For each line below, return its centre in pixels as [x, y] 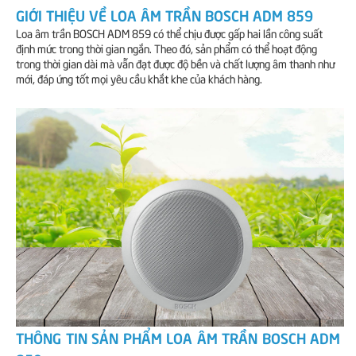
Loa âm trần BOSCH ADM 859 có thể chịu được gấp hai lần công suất [169, 33]
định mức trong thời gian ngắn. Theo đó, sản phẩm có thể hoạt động [166, 48]
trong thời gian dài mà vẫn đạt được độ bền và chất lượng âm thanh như [175, 63]
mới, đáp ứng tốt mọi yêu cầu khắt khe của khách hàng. [139, 78]
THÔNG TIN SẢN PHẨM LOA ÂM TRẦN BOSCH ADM [178, 337]
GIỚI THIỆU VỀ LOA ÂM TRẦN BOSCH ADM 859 [164, 15]
